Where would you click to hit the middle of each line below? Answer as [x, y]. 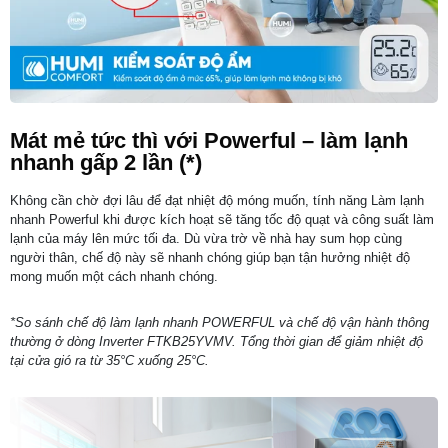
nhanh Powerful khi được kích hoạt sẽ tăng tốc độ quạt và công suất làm [222, 219]
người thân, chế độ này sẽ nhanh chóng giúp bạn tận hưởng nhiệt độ [210, 257]
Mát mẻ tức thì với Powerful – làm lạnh [209, 140]
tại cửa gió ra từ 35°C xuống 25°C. [109, 360]
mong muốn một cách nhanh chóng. [116, 276]
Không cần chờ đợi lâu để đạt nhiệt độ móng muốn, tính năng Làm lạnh [217, 200]
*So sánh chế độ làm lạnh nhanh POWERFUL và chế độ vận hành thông [219, 322]
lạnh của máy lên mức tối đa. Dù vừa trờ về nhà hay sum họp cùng [206, 238]
